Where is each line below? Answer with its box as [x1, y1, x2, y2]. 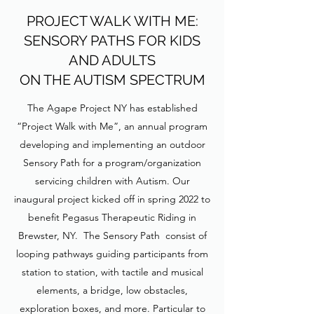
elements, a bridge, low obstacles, [36, 284, 188, 296]
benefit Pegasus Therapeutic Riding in [28, 211, 196, 224]
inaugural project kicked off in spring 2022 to [14, 193, 210, 205]
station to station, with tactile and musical [21, 266, 203, 278]
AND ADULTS [69, 52, 156, 69]
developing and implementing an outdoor [19, 138, 205, 151]
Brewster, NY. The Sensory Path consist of [18, 229, 207, 242]
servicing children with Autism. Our [34, 175, 190, 187]
